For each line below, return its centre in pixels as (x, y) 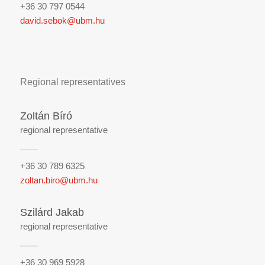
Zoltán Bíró (46, 116)
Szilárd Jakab (52, 212)
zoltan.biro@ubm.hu (59, 180)
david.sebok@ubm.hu (62, 20)
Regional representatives (72, 82)
